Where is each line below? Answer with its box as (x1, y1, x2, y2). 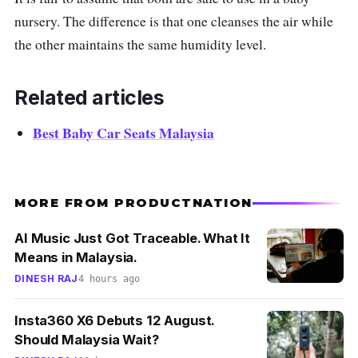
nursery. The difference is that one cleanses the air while (14, 11, 333, 30)
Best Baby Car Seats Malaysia (32, 122, 214, 144)
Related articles (14, 86, 164, 110)
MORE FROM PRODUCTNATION (14, 195, 253, 211)
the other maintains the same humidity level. (14, 34, 266, 54)
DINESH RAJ (14, 272, 78, 285)
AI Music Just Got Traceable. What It (14, 230, 251, 247)
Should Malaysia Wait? (14, 332, 159, 348)
